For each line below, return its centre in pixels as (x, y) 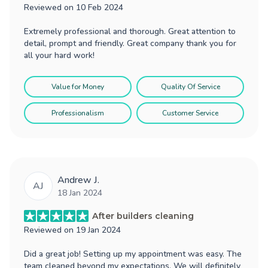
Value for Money (78, 86)
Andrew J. (78, 180)
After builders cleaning (143, 216)
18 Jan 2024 (80, 193)
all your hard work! (59, 55)
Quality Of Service (190, 86)
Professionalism (78, 113)
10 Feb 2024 (100, 7)
